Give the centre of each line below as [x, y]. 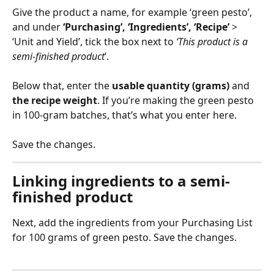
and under [38, 27]
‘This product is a [213, 42]
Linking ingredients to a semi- [121, 181]
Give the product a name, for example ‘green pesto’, [133, 12]
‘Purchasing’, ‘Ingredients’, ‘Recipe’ [146, 27]
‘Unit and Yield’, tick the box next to [94, 42]
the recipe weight [55, 100]
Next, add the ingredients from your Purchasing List [134, 223]
